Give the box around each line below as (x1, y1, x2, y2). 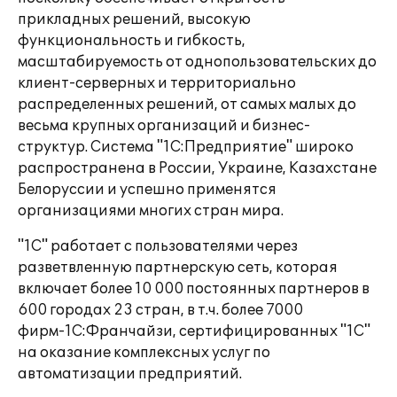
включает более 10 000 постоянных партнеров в (18, 280, 370, 298)
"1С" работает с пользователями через (18, 237, 298, 255)
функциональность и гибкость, (18, 32, 245, 50)
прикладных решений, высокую (18, 11, 251, 28)
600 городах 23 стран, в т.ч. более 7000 (18, 301, 303, 319)
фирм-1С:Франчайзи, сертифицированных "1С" (18, 323, 370, 340)
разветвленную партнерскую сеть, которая (18, 259, 338, 276)
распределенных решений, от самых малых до (18, 96, 356, 113)
